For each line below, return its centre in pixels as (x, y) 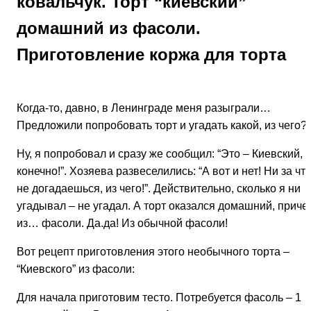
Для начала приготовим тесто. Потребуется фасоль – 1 (159, 297)
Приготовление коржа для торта (151, 54)
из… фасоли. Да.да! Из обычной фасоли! (122, 223)
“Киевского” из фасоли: (76, 269)
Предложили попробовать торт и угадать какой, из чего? (162, 125)
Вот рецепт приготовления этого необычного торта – (153, 251)
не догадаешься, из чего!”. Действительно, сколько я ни (159, 188)
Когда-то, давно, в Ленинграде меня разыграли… (144, 108)
